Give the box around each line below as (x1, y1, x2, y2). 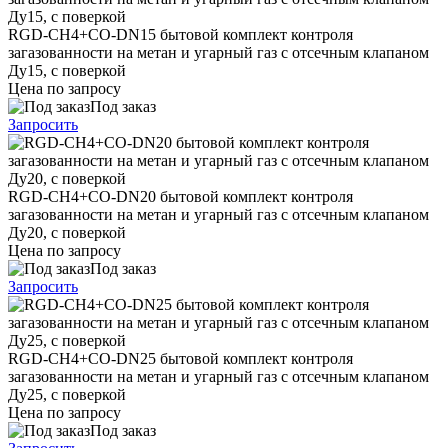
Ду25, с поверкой (8, 385, 126, 403)
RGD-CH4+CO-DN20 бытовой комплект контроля (8, 187, 353, 205)
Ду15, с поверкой (8, 61, 126, 79)
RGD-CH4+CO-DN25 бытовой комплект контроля (8, 349, 353, 367)
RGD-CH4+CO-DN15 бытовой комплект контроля (8, 25, 353, 43)
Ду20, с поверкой (8, 223, 126, 241)
